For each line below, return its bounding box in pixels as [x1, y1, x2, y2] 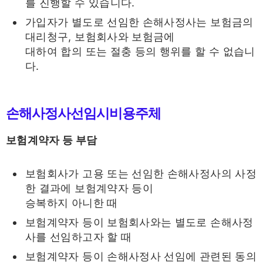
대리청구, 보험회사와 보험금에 [25, 30, 175, 43]
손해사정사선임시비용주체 [6, 103, 161, 122]
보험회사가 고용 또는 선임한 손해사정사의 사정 [25, 167, 257, 180]
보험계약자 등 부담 [6, 133, 97, 146]
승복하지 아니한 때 [25, 197, 118, 210]
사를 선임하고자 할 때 [25, 231, 132, 244]
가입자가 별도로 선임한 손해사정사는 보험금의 [25, 15, 254, 28]
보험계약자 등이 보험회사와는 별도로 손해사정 [25, 216, 254, 229]
